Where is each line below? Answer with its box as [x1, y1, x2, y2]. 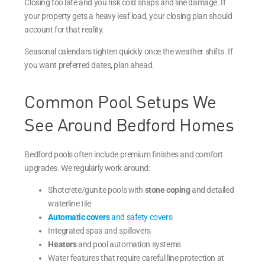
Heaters [48, 239, 77, 249]
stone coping [144, 185, 190, 195]
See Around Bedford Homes [24, 113, 234, 135]
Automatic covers [48, 212, 110, 222]
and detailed [190, 185, 234, 195]
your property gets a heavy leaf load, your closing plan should [24, 11, 232, 21]
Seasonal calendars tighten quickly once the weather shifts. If [24, 46, 233, 56]
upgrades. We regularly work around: [24, 163, 150, 173]
